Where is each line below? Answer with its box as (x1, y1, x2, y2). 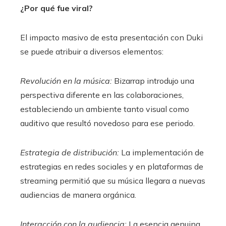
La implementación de (119, 147, 204, 158)
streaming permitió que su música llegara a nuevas (20, 176, 205, 186)
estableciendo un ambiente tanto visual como (20, 104, 189, 115)
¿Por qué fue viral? (20, 3, 93, 14)
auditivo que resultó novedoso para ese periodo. (20, 118, 195, 129)
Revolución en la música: (20, 76, 112, 86)
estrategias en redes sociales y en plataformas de (20, 161, 203, 172)
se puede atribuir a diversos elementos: (20, 46, 163, 57)
